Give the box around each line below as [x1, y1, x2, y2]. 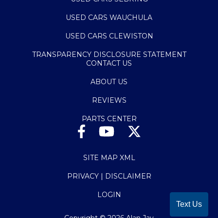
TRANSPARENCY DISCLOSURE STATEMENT [32, 50, 186, 59]
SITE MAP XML [83, 153, 135, 162]
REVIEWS [91, 95, 127, 105]
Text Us [176, 200, 202, 208]
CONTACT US [86, 58, 132, 68]
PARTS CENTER [81, 114, 137, 123]
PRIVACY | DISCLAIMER [67, 171, 151, 181]
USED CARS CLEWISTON [65, 31, 153, 40]
